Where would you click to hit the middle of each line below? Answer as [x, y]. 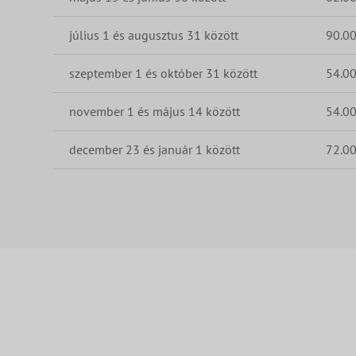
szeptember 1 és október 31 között [164, 73]
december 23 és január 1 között [155, 149]
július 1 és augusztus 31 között [154, 35]
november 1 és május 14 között [155, 111]
